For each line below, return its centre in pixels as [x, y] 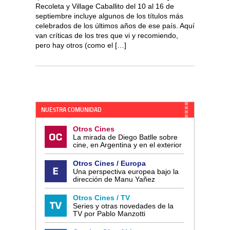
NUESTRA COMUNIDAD [71, 110]
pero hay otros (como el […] [81, 45]
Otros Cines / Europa [109, 163]
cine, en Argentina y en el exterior [127, 145]
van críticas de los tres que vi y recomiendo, [107, 35]
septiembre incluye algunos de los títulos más [109, 16]
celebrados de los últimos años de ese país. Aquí [115, 25]
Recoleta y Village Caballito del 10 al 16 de [105, 6]
